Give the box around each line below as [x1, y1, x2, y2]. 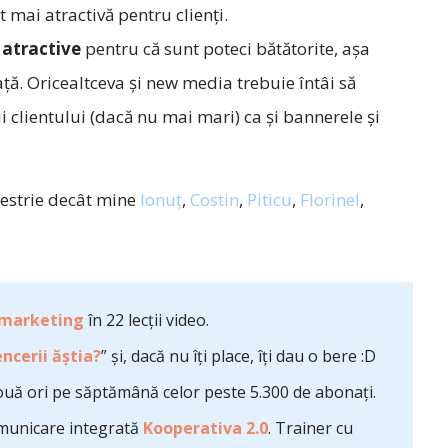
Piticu [246, 188, 292, 211]
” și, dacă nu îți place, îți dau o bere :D [101, 345, 376, 367]
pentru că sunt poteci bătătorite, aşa [80, 37, 370, 60]
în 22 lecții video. [84, 309, 209, 331]
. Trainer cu [268, 417, 353, 439]
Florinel [299, 188, 360, 211]
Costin [189, 188, 239, 211]
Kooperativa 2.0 [143, 417, 268, 439]
